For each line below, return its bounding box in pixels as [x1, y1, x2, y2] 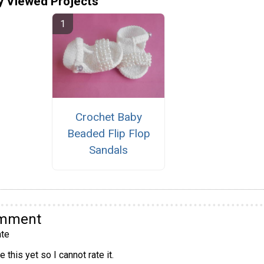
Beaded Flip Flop [67, 127, 150, 141]
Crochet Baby [75, 110, 142, 124]
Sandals [89, 143, 128, 157]
